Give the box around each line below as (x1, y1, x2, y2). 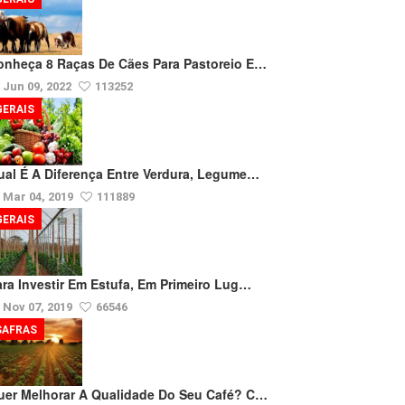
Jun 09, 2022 (3, 80, 74, 93)
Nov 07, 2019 (3, 300, 75, 314)
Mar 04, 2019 (3, 190, 76, 203)
